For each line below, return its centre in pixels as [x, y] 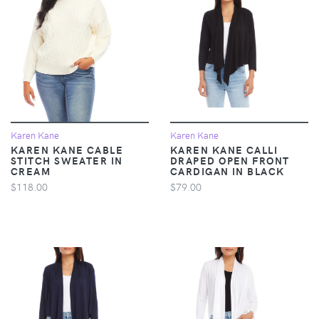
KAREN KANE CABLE [67, 149]
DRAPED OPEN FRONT [230, 160]
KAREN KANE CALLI [224, 149]
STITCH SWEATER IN [67, 160]
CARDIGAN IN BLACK [228, 171]
